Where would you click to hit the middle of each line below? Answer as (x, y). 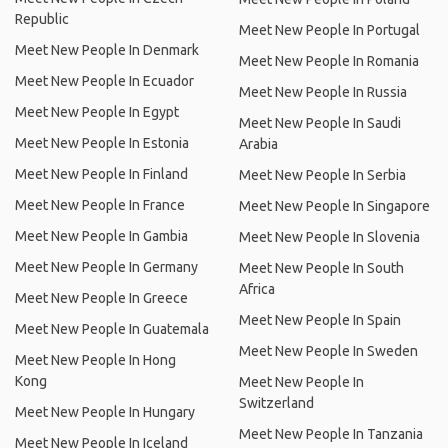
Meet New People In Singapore (334, 206)
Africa (257, 289)
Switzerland (276, 403)
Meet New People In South (321, 268)
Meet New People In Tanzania (331, 434)
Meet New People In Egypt (97, 112)
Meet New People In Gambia (101, 236)
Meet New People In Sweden (328, 351)
